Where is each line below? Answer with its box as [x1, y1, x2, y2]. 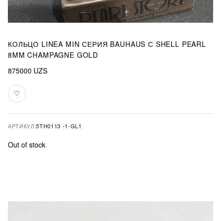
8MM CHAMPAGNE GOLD [8, 50, 99, 60]
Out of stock [8, 140, 45, 149]
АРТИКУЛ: [8, 122, 37, 130]
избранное [16, 99, 51, 108]
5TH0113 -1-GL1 [36, 122, 82, 130]
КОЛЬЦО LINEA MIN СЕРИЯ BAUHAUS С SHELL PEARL [8, 39, 206, 49]
